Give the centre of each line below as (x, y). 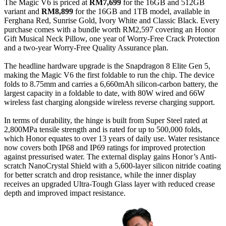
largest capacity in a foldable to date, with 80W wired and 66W (104, 93)
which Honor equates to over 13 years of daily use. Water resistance (112, 138)
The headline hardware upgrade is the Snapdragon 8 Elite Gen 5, (107, 66)
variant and (23, 11)
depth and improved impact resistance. (65, 193)
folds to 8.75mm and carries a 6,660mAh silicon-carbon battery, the (111, 84)
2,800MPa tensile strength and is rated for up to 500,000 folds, (103, 129)
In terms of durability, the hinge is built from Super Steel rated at (106, 120)
